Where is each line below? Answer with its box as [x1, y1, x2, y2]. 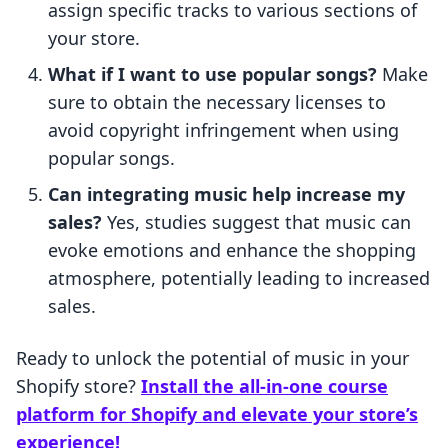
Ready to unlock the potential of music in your [16, 346, 409, 371]
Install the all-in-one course [141, 374, 388, 399]
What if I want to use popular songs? [48, 62, 377, 87]
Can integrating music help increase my [48, 182, 405, 207]
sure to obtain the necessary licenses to [48, 90, 386, 115]
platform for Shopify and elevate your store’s [16, 402, 418, 427]
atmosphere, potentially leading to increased [48, 266, 430, 291]
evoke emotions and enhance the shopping [48, 238, 416, 263]
